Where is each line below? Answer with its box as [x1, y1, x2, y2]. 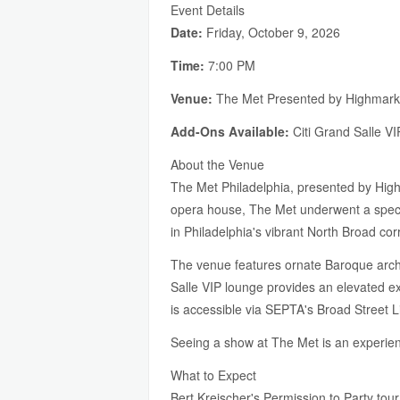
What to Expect [171, 366, 256, 384]
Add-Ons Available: [171, 122, 289, 140]
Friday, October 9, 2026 [203, 23, 340, 41]
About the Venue [171, 155, 264, 173]
